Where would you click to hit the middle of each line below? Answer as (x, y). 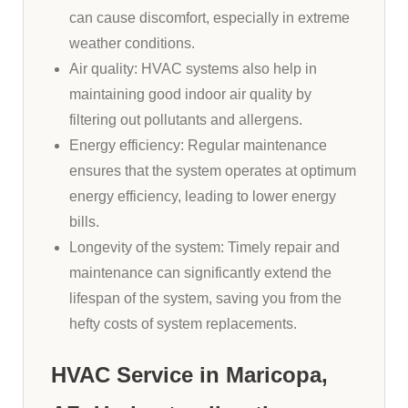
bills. (84, 221)
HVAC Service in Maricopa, (189, 374)
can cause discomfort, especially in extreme (209, 17)
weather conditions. (132, 43)
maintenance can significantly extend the (200, 272)
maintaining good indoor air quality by (190, 94)
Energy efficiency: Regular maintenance (198, 145)
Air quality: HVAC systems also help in (193, 68)
